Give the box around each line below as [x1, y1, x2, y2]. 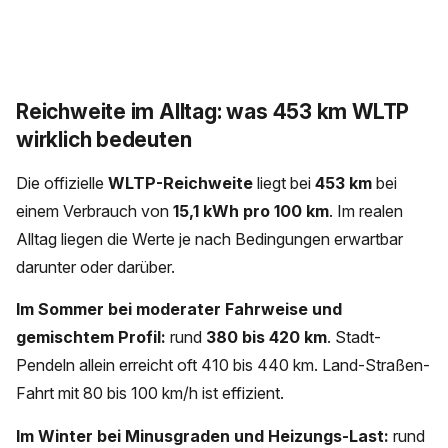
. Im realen [329, 200, 403, 221]
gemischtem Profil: [16, 327, 166, 348]
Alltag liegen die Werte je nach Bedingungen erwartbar [16, 228, 403, 249]
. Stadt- [327, 327, 381, 348]
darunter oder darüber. [16, 256, 175, 277]
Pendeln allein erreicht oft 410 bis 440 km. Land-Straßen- [16, 355, 430, 376]
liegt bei [253, 172, 315, 193]
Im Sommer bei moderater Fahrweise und [16, 299, 342, 320]
